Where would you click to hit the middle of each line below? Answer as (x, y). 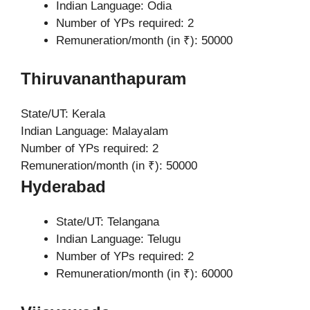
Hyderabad (63, 186)
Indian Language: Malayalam (94, 131)
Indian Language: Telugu (118, 239)
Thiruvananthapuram (103, 79)
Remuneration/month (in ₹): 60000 (144, 274)
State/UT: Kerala (63, 114)
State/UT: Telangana (108, 222)
